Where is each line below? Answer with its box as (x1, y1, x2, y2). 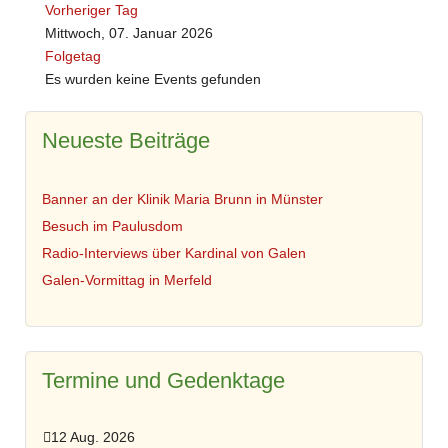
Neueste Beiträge (42, 128, 211, 154)
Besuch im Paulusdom (42, 218, 184, 235)
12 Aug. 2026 (50, 429, 135, 446)
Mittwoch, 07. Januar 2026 (45, 25, 214, 42)
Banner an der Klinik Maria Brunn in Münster (42, 191, 324, 208)
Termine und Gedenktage (42, 368, 286, 394)
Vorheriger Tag (45, 2, 139, 19)
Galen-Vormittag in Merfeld (42, 272, 213, 289)
